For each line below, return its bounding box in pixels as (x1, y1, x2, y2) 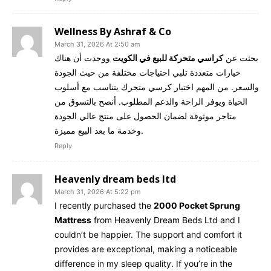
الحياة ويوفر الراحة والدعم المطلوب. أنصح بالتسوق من (54, 96, 247, 106)
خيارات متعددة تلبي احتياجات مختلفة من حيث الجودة (54, 67, 241, 77)
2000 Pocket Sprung (154, 200, 240, 211)
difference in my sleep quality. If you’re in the (54, 258, 232, 269)
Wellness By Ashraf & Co (54, 24, 171, 38)
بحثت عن (223, 52, 258, 63)
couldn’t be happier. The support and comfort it (54, 229, 242, 240)
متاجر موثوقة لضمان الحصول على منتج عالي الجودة (54, 110, 237, 121)
